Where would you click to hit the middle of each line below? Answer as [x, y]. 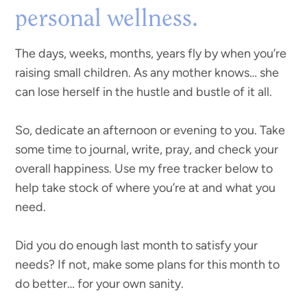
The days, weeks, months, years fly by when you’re [151, 53]
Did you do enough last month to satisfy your [137, 245]
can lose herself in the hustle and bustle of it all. [144, 91]
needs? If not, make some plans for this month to [148, 264]
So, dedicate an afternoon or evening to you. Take [150, 130]
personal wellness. [107, 20]
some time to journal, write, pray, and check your [147, 149]
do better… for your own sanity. [100, 283]
